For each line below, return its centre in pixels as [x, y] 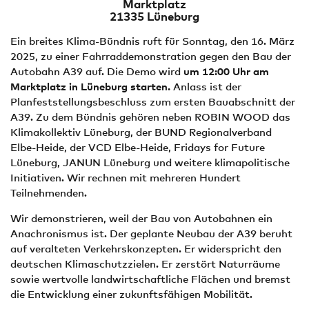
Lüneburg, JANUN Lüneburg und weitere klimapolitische [150, 162]
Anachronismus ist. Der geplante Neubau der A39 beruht [151, 233]
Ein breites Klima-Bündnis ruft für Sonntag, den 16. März [152, 41]
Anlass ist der [207, 86]
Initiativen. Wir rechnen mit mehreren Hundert [126, 177]
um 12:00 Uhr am [226, 71]
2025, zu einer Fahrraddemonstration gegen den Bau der [151, 56]
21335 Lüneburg [154, 17]
